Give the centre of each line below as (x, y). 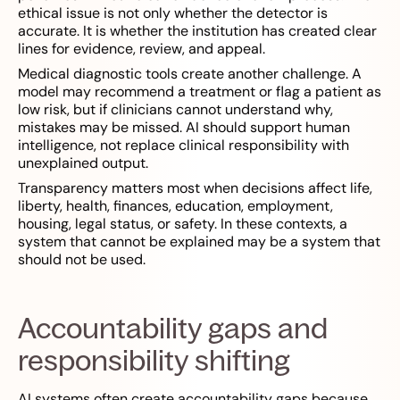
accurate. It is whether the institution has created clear (197, 31)
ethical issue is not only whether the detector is (173, 13)
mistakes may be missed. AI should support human (184, 128)
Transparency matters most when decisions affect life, (195, 188)
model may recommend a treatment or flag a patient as (200, 92)
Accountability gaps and (173, 328)
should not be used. (82, 260)
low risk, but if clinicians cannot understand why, (175, 110)
